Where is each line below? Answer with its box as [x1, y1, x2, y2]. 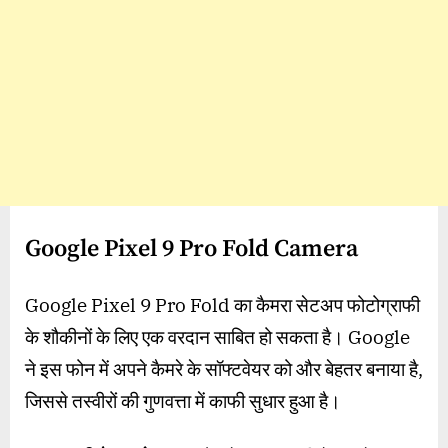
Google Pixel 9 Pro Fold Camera [25, 234, 358, 265]
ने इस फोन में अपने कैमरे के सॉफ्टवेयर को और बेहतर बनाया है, [25, 357, 423, 382]
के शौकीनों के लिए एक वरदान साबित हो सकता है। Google [25, 325, 410, 350]
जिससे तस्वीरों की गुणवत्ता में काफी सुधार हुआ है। [25, 389, 341, 414]
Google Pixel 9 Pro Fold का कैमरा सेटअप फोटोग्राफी [25, 293, 420, 318]
